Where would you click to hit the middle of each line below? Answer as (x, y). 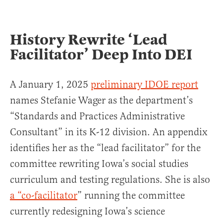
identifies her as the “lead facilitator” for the (105, 148)
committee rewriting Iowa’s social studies (99, 164)
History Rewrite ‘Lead (89, 40)
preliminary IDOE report (144, 84)
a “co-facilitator (44, 195)
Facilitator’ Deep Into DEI (101, 55)
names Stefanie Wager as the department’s (101, 100)
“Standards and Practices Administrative (97, 116)
